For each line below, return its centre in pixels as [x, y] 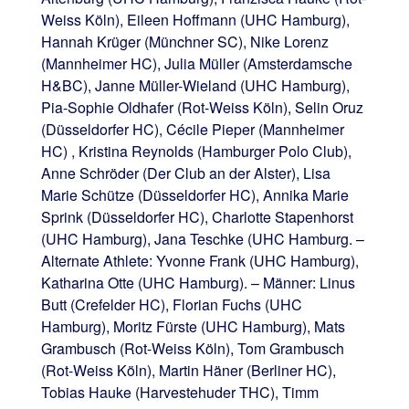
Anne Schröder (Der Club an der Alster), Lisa [185, 173]
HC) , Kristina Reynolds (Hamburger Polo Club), [196, 151]
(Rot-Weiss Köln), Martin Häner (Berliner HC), [188, 370]
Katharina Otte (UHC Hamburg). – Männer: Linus [198, 282]
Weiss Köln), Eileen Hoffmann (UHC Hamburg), [195, 19]
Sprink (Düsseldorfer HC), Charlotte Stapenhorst [197, 216]
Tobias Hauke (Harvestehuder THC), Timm [179, 392]
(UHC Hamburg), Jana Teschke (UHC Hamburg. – [202, 238]
